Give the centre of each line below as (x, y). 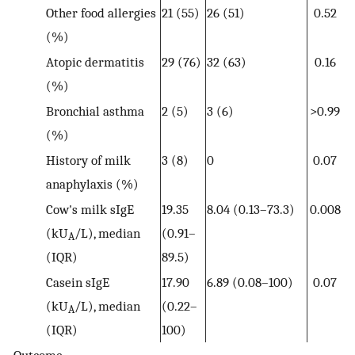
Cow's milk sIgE (90, 209)
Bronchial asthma (95, 111)
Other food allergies (101, 12)
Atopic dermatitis (95, 61)
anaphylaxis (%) (92, 183)
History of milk (88, 160)
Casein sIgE (77, 282)
